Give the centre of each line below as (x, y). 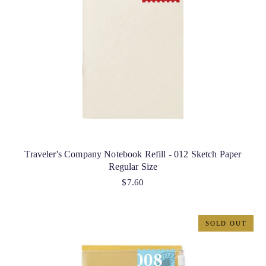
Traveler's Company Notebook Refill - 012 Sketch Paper (133, 154)
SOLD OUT (226, 223)
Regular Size (133, 167)
